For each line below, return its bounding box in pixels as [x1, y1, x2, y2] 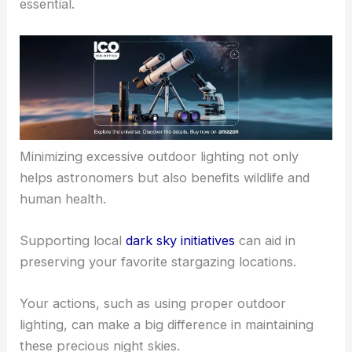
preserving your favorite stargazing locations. [20, 254, 297, 270]
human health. [20, 190, 107, 207]
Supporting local [20, 233, 126, 249]
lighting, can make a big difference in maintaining [20, 317, 314, 333]
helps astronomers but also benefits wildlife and [20, 169, 310, 185]
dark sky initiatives [126, 233, 236, 249]
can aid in [235, 233, 296, 249]
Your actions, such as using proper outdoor [20, 295, 287, 312]
